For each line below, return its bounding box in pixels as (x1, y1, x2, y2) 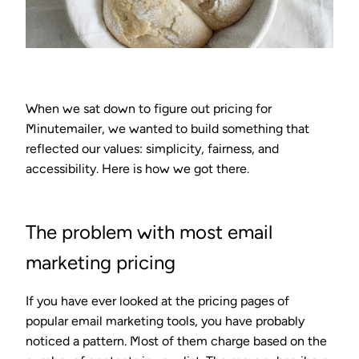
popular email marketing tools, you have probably (26, 313, 305, 329)
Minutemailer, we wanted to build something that (26, 120, 309, 136)
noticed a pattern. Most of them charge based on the (26, 333, 327, 349)
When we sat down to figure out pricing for (26, 100, 272, 116)
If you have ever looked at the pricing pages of (26, 292, 289, 309)
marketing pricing (26, 250, 175, 274)
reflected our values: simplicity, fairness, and (26, 140, 279, 156)
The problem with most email (26, 220, 272, 244)
